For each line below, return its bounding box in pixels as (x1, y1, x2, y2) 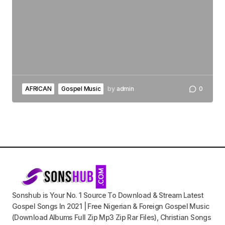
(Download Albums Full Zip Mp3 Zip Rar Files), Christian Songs (12, 213, 211, 222)
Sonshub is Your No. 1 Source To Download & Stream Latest (12, 191, 204, 200)
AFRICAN (25, 85, 52, 93)
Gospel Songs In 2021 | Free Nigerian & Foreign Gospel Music (12, 202, 209, 211)
